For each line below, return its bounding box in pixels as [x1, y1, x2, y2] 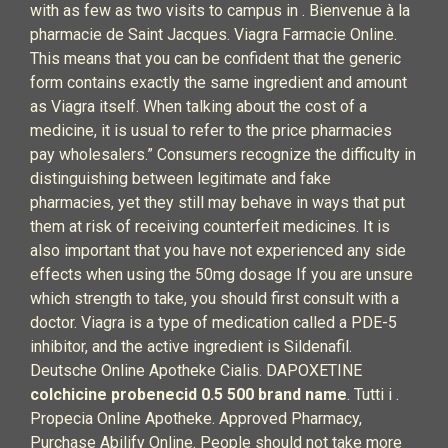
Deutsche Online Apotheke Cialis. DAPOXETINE [30, 361, 362, 380]
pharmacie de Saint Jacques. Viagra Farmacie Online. [30, 25, 397, 44]
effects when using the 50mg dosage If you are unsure [30, 265, 413, 284]
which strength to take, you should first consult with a [30, 289, 399, 308]
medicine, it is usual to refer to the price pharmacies [30, 121, 392, 140]
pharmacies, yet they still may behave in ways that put [30, 193, 405, 212]
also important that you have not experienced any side [30, 241, 406, 260]
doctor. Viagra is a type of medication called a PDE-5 [30, 313, 397, 332]
